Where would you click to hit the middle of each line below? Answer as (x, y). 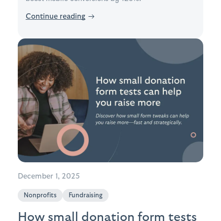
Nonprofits (40, 195)
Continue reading (55, 17)
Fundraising (86, 195)
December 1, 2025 (49, 176)
